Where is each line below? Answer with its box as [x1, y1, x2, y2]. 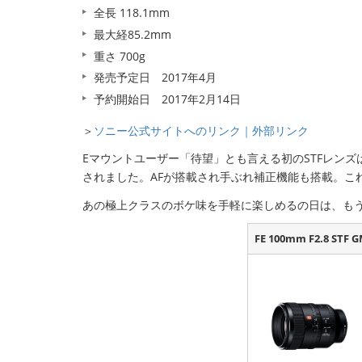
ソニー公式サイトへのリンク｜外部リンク [94, 122, 309, 138]
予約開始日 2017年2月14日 [94, 90, 241, 107]
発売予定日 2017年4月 [94, 69, 217, 86]
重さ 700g [94, 48, 145, 64]
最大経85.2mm [94, 27, 171, 43]
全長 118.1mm [94, 5, 170, 21]
